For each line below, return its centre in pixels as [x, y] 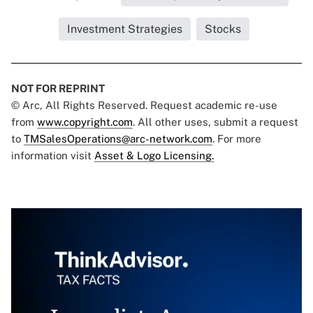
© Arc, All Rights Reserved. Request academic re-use [144, 105]
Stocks [223, 29]
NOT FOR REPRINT [58, 89]
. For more [237, 139]
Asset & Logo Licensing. [154, 156]
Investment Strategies [124, 29]
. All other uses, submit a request [216, 122]
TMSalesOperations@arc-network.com [118, 139]
